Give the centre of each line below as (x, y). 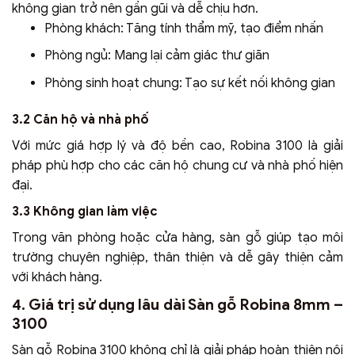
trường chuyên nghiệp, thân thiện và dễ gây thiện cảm (177, 257)
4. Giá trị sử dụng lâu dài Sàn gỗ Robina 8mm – (177, 305)
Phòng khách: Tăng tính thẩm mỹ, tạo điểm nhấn (183, 28)
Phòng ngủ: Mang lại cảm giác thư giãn (157, 56)
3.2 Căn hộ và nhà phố (80, 119)
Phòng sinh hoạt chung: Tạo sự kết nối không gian (189, 83)
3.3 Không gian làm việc (85, 211)
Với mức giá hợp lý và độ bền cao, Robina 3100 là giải (177, 145)
